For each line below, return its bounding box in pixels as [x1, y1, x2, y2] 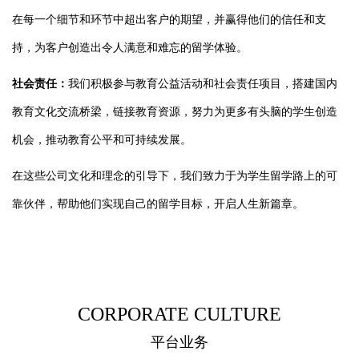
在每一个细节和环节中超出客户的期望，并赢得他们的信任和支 [12, 14, 326, 26]
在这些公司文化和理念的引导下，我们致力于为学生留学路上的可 [12, 170, 337, 183]
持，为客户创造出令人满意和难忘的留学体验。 [12, 42, 248, 54]
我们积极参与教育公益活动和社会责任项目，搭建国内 [68, 78, 337, 91]
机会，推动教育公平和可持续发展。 [12, 134, 192, 147]
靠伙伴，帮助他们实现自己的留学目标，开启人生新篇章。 [12, 198, 304, 211]
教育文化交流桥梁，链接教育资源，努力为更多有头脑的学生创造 [12, 106, 337, 119]
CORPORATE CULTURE [78, 304, 281, 325]
